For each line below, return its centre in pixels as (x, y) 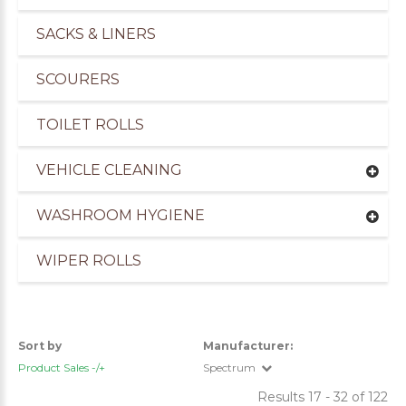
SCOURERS (78, 80)
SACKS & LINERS (96, 34)
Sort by (40, 346)
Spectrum (229, 368)
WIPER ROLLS (89, 261)
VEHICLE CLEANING (109, 170)
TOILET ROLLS (90, 125)
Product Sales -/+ (62, 368)
